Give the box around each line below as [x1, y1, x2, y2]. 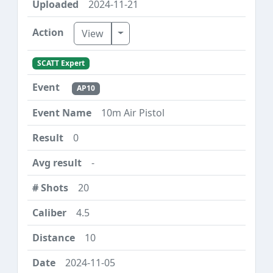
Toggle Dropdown [117, 26, 200, 40]
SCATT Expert [37, 58, 85, 69]
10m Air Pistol [101, 105, 165, 119]
